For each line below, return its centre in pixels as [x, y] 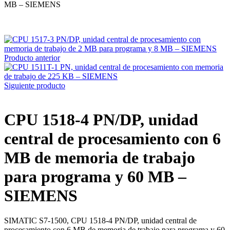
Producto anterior [32, 57]
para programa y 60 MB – [95, 177]
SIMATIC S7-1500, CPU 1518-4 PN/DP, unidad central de [100, 221]
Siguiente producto [35, 85]
